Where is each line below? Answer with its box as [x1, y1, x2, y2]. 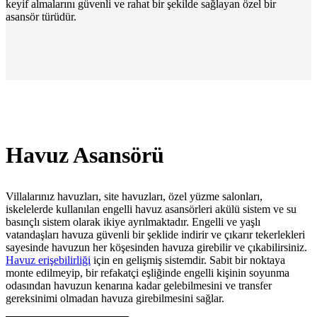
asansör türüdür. [6, 11, 76, 23]
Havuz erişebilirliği [6, 254, 91, 267]
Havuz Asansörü [6, 142, 164, 168]
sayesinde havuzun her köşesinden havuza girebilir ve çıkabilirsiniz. [6, 241, 307, 254]
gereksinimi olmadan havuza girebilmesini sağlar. [6, 292, 224, 305]
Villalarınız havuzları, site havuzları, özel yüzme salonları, [6, 190, 263, 203]
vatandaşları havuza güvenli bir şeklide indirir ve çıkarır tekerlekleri [6, 229, 305, 241]
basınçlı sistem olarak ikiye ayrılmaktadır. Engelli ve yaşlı [6, 216, 260, 229]
